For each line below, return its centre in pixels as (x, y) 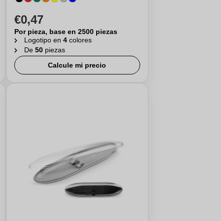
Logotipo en (43, 40)
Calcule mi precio (77, 65)
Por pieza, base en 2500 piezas (66, 32)
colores (80, 40)
